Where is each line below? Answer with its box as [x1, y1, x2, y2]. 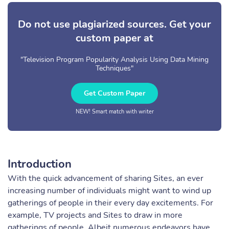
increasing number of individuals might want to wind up [8, 185, 211, 196]
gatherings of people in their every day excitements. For [8, 197, 213, 209]
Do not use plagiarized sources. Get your [18, 17, 211, 31]
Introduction [8, 156, 72, 172]
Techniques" [96, 63, 133, 73]
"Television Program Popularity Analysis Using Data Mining [20, 55, 209, 64]
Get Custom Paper [83, 88, 146, 98]
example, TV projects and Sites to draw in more [8, 210, 182, 221]
